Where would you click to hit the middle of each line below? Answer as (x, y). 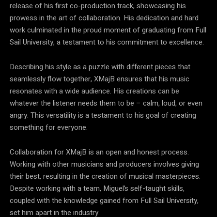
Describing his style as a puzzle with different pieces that (100, 67)
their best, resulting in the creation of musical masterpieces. (105, 176)
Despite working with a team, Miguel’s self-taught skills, (97, 188)
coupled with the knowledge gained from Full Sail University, (104, 200)
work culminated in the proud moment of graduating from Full (108, 30)
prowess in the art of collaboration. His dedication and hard (104, 18)
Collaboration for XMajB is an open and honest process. (99, 152)
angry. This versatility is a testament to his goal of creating (103, 115)
